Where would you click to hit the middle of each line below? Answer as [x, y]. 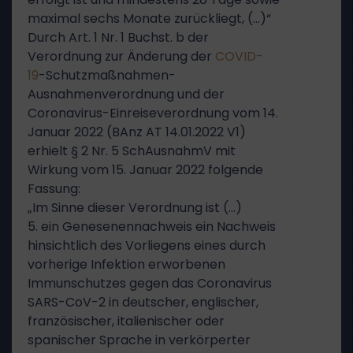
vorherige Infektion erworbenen [126, 264]
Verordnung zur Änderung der [121, 56]
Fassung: [54, 189]
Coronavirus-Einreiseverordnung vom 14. [153, 113]
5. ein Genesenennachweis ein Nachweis [152, 227]
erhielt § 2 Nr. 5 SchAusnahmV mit [132, 151]
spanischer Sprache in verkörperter [139, 340]
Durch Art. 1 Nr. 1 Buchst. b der [118, 37]
